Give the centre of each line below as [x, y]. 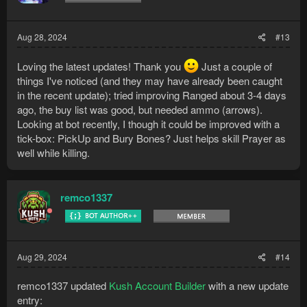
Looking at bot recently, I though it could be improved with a [148, 124]
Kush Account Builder [157, 285]
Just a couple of [235, 66]
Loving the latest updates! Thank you [100, 66]
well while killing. [53, 152]
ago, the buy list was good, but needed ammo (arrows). [140, 109]
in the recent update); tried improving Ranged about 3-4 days [152, 95]
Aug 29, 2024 [42, 257]
